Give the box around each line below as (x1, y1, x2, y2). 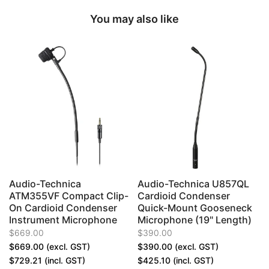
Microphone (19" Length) (138, 213, 252, 226)
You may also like (90, 12, 179, 25)
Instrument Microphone (9, 213, 117, 226)
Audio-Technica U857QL (138, 177, 249, 190)
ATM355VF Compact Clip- (9, 189, 128, 202)
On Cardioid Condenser (9, 201, 117, 214)
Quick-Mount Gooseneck (138, 201, 252, 214)
